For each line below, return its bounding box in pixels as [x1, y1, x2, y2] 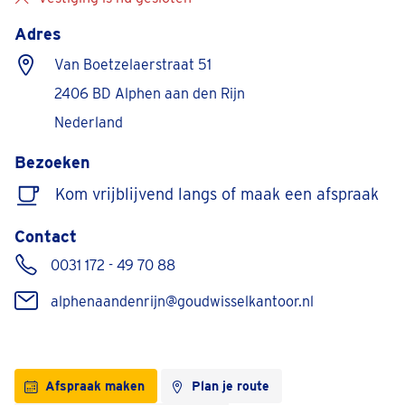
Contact [14, 227, 77, 246]
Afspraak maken [45, 378, 145, 393]
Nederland [54, 114, 123, 131]
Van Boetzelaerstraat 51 [54, 56, 212, 73]
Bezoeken [14, 153, 90, 172]
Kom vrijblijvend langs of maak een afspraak [55, 184, 379, 203]
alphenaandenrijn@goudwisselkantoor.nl [51, 293, 314, 310]
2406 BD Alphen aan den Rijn [54, 85, 245, 102]
